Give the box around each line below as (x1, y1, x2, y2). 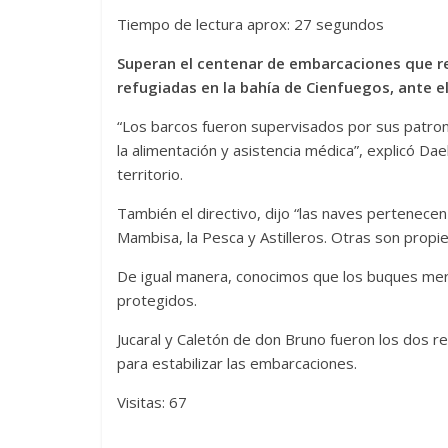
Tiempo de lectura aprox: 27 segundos (117, 14, 384, 35)
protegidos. (117, 290, 197, 311)
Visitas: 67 (117, 392, 187, 413)
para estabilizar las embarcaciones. (117, 353, 357, 374)
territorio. (117, 164, 183, 185)
